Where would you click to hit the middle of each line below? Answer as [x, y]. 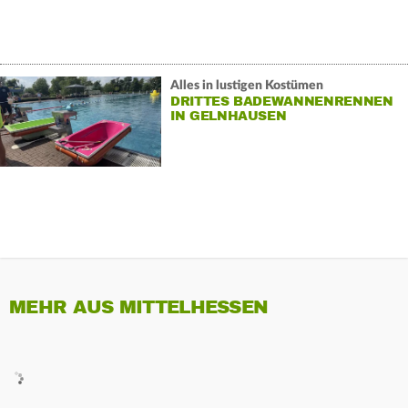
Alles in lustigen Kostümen [246, 86]
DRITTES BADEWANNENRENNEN [281, 102]
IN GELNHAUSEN [228, 117]
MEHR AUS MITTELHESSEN [139, 307]
